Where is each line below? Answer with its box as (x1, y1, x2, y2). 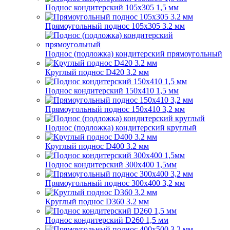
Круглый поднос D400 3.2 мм (45, 141, 149, 150)
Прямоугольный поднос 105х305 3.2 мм (45, 21, 185, 30)
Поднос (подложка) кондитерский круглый (45, 123, 197, 132)
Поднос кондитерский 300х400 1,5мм (45, 160, 177, 169)
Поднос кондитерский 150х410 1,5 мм (45, 86, 179, 95)
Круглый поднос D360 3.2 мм (45, 197, 149, 206)
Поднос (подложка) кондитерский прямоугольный (45, 49, 222, 58)
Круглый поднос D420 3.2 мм (45, 67, 149, 76)
